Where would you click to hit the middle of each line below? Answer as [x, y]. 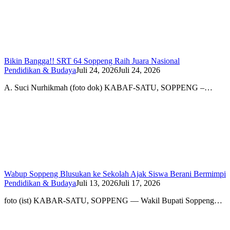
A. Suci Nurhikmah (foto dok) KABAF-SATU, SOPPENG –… [108, 87]
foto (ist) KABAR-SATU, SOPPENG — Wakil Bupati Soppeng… [113, 200]
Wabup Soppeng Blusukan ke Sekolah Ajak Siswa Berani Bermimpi [115, 174]
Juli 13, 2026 [97, 183]
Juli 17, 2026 [139, 183]
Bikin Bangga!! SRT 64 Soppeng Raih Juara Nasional [92, 61]
